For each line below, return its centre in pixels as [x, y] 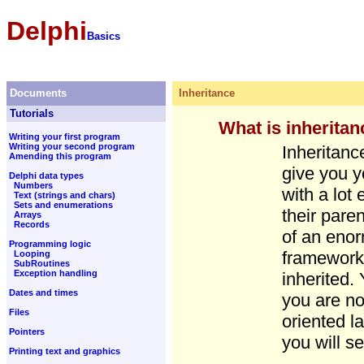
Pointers [26, 331]
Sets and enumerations [62, 205]
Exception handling [54, 273]
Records [30, 224]
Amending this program [59, 156]
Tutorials [30, 113]
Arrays [26, 214]
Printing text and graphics [63, 351]
